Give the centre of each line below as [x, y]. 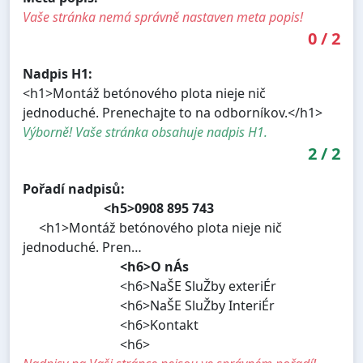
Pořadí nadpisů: [74, 189]
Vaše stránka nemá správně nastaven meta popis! [163, 17]
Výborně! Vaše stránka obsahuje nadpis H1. [145, 132]
